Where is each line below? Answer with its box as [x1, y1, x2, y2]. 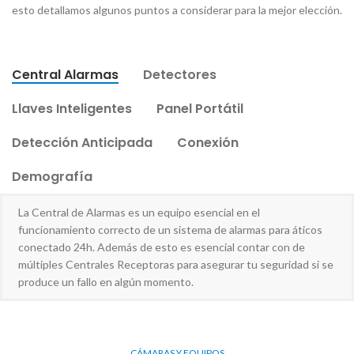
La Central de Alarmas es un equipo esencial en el [18, 205, 260, 219]
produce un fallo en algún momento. [18, 274, 194, 288]
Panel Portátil [156, 99, 243, 118]
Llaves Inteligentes [12, 99, 132, 118]
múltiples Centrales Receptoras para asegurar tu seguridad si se [18, 257, 333, 271]
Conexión [177, 133, 239, 152]
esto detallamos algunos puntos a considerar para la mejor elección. [12, 2, 342, 17]
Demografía [12, 167, 92, 186]
